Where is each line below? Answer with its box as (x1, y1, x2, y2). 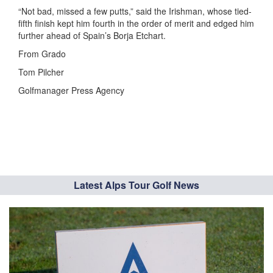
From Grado (18, 48, 66, 60)
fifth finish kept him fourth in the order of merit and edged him (18, 17, 254, 29)
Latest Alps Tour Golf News (74, 178, 199, 192)
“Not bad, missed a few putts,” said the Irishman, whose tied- (18, 5, 252, 17)
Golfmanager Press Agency (18, 84, 124, 96)
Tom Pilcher (18, 66, 64, 78)
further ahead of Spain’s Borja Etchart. (18, 29, 166, 41)
